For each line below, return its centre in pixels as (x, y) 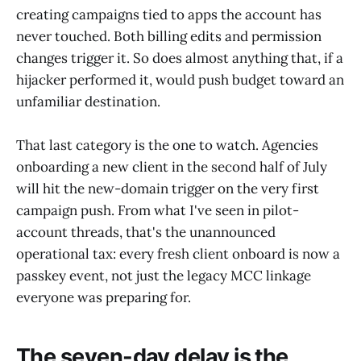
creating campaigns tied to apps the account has (169, 14)
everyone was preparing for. (104, 298)
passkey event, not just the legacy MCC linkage (164, 276)
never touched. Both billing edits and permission (169, 36)
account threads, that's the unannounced (146, 232)
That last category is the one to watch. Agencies (167, 145)
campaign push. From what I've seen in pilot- (158, 211)
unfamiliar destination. (88, 101)
